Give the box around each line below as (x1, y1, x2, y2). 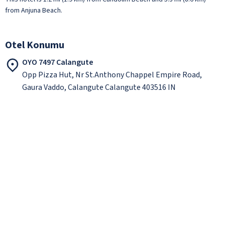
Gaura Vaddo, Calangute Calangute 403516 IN (22, 81, 176, 93)
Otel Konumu (5, 38, 64, 52)
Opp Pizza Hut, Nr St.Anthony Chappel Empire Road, (22, 69, 202, 80)
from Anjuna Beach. (5, 5, 62, 16)
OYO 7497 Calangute (22, 56, 93, 68)
